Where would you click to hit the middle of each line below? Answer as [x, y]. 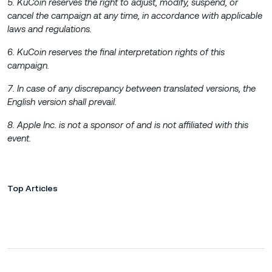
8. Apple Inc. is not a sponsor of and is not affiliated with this [128, 124]
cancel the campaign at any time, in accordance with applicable [135, 15]
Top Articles [32, 188]
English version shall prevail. [62, 101]
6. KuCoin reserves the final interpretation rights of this [116, 52]
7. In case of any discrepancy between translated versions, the [131, 88]
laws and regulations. [49, 29]
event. [19, 138]
